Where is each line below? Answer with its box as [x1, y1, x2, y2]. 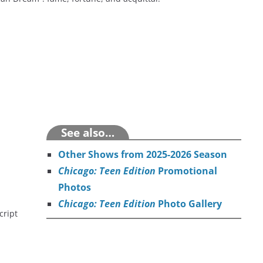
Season [191, 148, 228, 161]
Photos [58, 181, 92, 194]
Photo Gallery [158, 197, 222, 211]
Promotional [156, 164, 218, 178]
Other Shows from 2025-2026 [58, 148, 192, 161]
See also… [61, 125, 115, 140]
